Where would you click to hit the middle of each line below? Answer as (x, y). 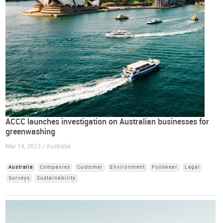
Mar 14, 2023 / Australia (38, 147)
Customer (90, 167)
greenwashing (31, 132)
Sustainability (56, 178)
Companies (55, 167)
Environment (128, 167)
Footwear (165, 167)
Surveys (19, 178)
